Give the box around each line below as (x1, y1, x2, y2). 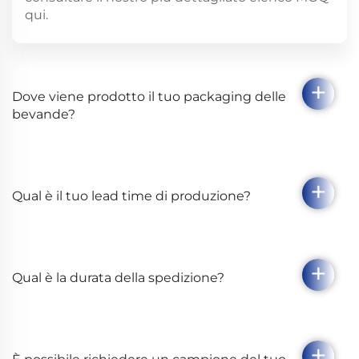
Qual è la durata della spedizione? (12, 270, 224, 286)
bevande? (12, 107, 75, 123)
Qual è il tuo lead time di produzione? (12, 188, 251, 204)
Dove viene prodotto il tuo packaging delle (12, 89, 286, 105)
